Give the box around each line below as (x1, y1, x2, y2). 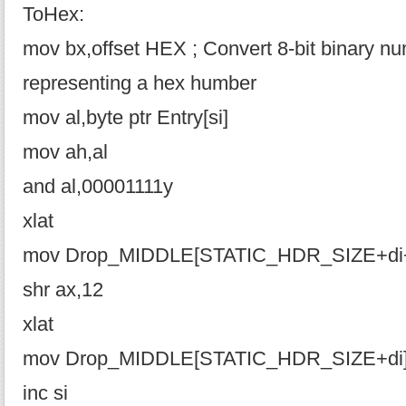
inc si (23, 382, 68, 404)
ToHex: (23, 4, 84, 25)
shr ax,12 (23, 279, 103, 301)
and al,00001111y (23, 176, 173, 198)
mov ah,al (23, 141, 108, 163)
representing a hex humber (23, 72, 256, 94)
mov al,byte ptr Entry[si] (23, 107, 228, 129)
